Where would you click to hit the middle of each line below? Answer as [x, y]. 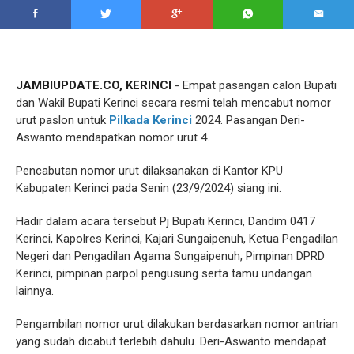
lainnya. [35, 291]
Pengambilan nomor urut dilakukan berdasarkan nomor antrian [177, 324]
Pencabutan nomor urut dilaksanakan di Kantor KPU [149, 171]
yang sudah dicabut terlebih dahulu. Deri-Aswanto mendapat [171, 341]
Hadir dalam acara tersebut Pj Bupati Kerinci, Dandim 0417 [166, 221]
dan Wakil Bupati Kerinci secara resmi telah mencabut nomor [173, 103]
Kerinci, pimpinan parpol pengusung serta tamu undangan [164, 273]
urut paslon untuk [62, 120]
